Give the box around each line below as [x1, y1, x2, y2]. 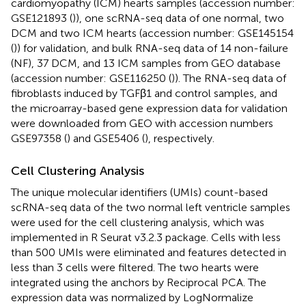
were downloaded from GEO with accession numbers [11, 116, 273, 130]
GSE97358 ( [11, 131, 67, 145]
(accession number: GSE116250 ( [11, 71, 171, 85]
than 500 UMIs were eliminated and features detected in [11, 245, 286, 259]
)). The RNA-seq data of [171, 71, 286, 85]
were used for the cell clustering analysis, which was [11, 215, 264, 229]
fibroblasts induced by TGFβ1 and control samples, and [11, 86, 277, 100]
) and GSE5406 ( [67, 131, 145, 145]
